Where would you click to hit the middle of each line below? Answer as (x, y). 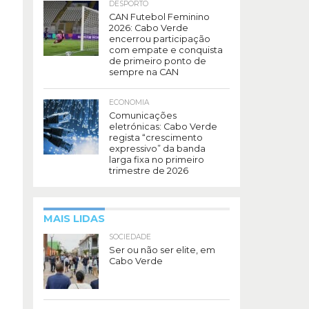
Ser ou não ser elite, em (162, 250)
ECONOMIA (129, 102)
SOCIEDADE (130, 237)
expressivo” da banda (157, 148)
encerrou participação (160, 39)
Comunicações (143, 115)
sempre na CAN (144, 72)
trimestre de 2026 (149, 170)
